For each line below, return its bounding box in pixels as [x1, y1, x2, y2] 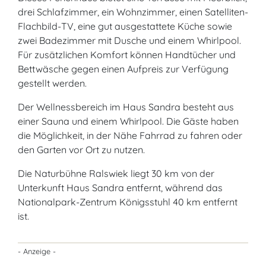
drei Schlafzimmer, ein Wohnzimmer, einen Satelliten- [18, 6, 248, 18]
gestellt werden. [18, 77, 87, 89]
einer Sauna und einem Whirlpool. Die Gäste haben [18, 115, 239, 127]
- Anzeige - [18, 246, 56, 256]
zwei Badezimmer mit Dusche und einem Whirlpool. [18, 34, 241, 46]
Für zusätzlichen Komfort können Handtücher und [18, 49, 236, 61]
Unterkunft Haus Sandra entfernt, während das [18, 182, 223, 194]
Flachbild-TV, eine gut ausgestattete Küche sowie [18, 20, 232, 32]
